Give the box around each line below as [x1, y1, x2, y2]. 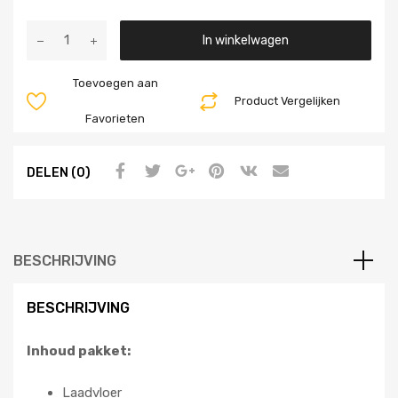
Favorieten [85, 112, 146, 126]
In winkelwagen [203, 33, 289, 48]
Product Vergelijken [235, 94, 341, 108]
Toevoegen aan [72, 76, 158, 91]
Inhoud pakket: [27, 343, 131, 360]
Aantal [52, 22, 92, 39]
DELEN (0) [27, 164, 91, 179]
